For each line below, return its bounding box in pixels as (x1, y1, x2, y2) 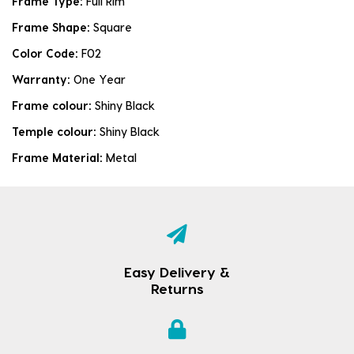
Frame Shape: (12, 20, 93, 34)
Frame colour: (12, 98, 95, 112)
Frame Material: (12, 150, 106, 164)
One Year (73, 72, 126, 86)
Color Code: (12, 46, 81, 60)
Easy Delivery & (124, 262, 230, 280)
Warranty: (12, 72, 73, 86)
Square (93, 20, 132, 34)
